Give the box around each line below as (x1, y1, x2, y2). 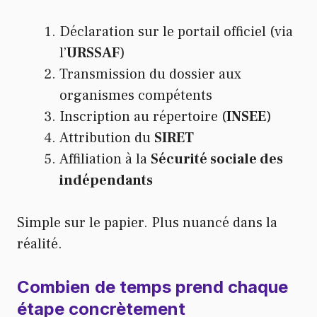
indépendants (59, 171, 153, 190)
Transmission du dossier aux (59, 65, 241, 84)
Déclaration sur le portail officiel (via (59, 23, 293, 42)
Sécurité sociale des (151, 150, 283, 169)
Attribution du (59, 129, 154, 148)
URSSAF (67, 44, 120, 63)
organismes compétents (59, 86, 212, 105)
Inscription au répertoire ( (59, 108, 226, 127)
